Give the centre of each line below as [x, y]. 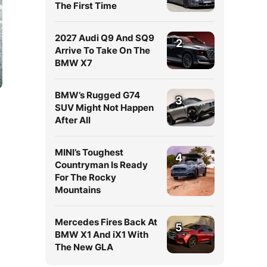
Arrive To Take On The [103, 50]
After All [73, 120]
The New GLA [84, 247]
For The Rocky [86, 177]
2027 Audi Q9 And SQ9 [105, 38]
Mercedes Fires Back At [106, 222]
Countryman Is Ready [101, 165]
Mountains [78, 190]
